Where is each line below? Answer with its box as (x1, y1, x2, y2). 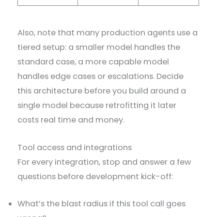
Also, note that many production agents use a (17, 27, 198, 39)
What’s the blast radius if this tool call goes (17, 198, 186, 209)
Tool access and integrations (17, 141, 134, 153)
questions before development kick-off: (17, 170, 175, 182)
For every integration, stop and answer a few (17, 156, 191, 168)
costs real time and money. (17, 114, 127, 126)
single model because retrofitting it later (17, 100, 177, 111)
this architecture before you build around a (17, 85, 186, 97)
